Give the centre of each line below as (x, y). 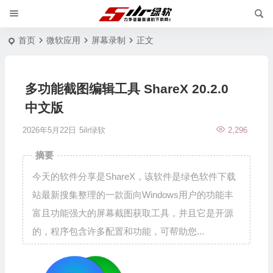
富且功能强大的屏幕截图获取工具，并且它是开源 (133, 213)
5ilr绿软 (92, 130)
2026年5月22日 (49, 130)
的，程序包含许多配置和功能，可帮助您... (118, 231)
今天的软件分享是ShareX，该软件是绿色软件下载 (134, 176)
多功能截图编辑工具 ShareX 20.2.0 (126, 89)
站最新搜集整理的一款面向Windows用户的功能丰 (133, 195)
